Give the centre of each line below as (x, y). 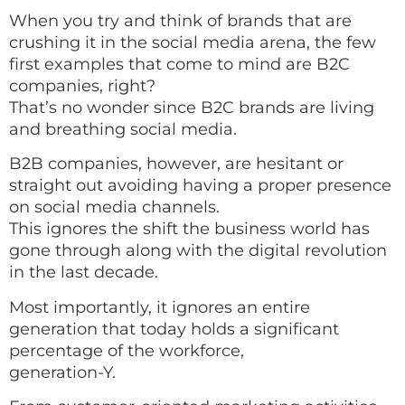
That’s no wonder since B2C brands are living (192, 108)
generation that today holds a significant (174, 329)
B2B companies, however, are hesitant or (176, 164)
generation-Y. (62, 372)
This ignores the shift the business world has (189, 229)
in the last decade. (84, 273)
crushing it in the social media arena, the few (193, 42)
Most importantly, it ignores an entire (160, 307)
